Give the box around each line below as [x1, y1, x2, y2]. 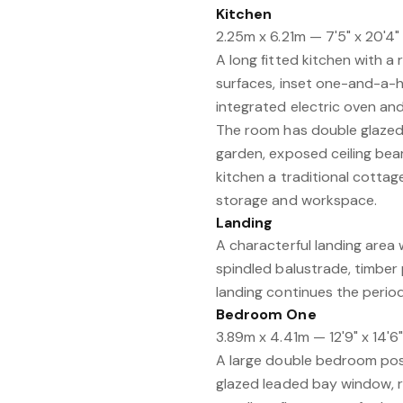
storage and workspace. [216, 191, 378, 210]
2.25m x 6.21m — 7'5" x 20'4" [216, 27, 400, 46]
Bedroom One [216, 305, 317, 324]
